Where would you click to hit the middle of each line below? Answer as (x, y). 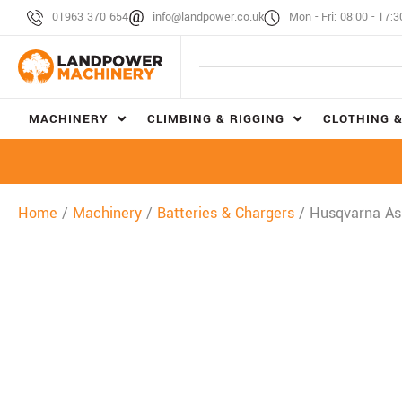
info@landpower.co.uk (208, 17)
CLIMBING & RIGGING (215, 118)
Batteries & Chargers (226, 213)
